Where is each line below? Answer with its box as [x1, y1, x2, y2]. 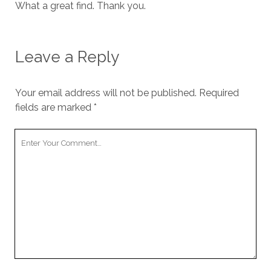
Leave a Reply [15, 48, 119, 67]
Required [198, 87, 239, 99]
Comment [14, 145, 60, 157]
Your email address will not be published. [15, 87, 197, 99]
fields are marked [15, 102, 94, 114]
